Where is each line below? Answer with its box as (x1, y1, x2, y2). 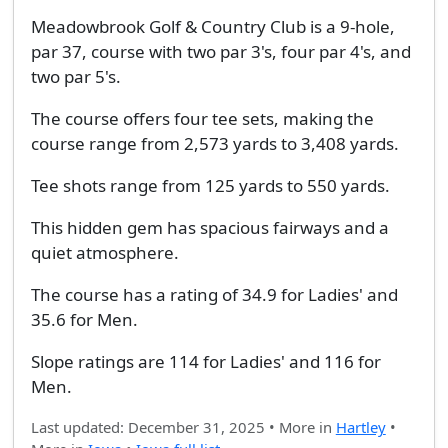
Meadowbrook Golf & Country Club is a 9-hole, (30, 15, 395, 39)
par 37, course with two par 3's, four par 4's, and (30, 40, 411, 64)
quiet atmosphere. (30, 241, 179, 265)
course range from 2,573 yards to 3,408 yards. (30, 132, 399, 156)
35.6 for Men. (30, 308, 138, 332)
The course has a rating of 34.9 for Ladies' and (30, 283, 398, 307)
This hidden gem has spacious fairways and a (30, 216, 389, 240)
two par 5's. (30, 65, 121, 89)
